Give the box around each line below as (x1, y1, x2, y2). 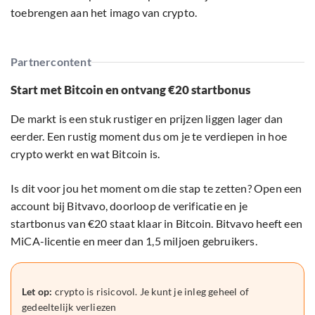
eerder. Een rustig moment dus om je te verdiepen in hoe (11, 129, 288, 143)
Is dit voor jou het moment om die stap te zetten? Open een (11, 181, 302, 195)
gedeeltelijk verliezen (22, 300, 117, 313)
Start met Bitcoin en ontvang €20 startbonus (11, 82, 250, 97)
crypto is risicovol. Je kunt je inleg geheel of (52, 285, 250, 297)
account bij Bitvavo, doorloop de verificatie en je (11, 198, 248, 212)
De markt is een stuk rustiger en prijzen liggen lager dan (11, 111, 283, 125)
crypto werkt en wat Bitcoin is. (11, 146, 160, 160)
